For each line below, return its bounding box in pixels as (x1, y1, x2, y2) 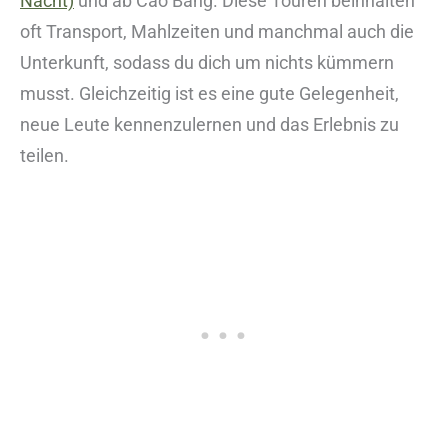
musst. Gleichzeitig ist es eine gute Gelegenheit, (20, 83, 399, 105)
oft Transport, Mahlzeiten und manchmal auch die (20, 21, 414, 43)
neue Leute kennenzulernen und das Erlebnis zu (20, 114, 399, 136)
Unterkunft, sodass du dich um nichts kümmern (20, 52, 394, 74)
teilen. (20, 145, 69, 167)
